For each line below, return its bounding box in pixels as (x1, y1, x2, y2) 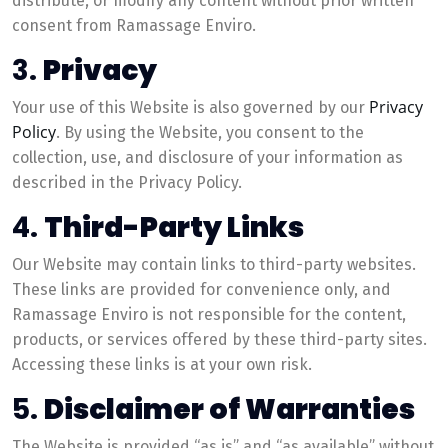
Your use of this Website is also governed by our (12, 98, 369, 117)
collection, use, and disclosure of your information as (12, 148, 403, 167)
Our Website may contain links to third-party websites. (12, 255, 416, 274)
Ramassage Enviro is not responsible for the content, (12, 305, 406, 324)
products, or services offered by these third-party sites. (12, 330, 427, 349)
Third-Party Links (44, 208, 304, 247)
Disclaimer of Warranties (44, 390, 415, 429)
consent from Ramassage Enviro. (12, 16, 256, 35)
